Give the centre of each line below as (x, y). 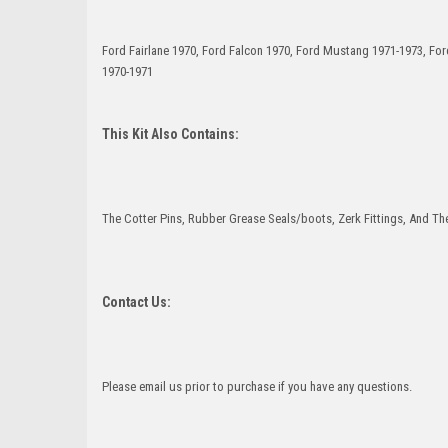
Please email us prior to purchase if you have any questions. (257, 386)
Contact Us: (136, 301)
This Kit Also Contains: (172, 133)
